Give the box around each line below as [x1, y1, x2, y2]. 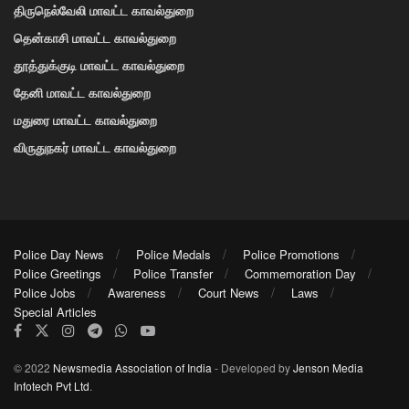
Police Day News [14, 246, 104, 264]
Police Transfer [133, 265, 213, 283]
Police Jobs [14, 284, 76, 302]
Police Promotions [243, 246, 340, 264]
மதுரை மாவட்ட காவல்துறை [14, 110, 157, 130]
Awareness [108, 284, 166, 302]
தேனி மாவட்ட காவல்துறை [14, 83, 151, 102]
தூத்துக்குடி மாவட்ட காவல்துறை [14, 56, 184, 75]
